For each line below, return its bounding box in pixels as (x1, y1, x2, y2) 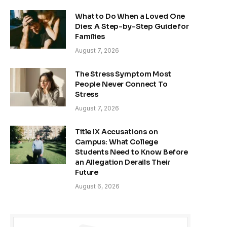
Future (75, 167, 99, 177)
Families (75, 31, 105, 41)
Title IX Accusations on (75, 127, 158, 136)
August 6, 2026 (75, 182, 120, 190)
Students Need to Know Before (75, 147, 188, 157)
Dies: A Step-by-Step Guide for (75, 21, 189, 31)
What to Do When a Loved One (75, 11, 185, 21)
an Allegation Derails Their (75, 157, 171, 167)
